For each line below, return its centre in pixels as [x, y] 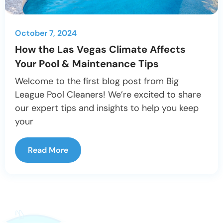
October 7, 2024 [46, 33]
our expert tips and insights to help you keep [107, 108]
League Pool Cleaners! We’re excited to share [108, 95]
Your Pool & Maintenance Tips [87, 64]
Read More [48, 150]
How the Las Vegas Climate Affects [100, 50]
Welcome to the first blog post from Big [97, 81]
